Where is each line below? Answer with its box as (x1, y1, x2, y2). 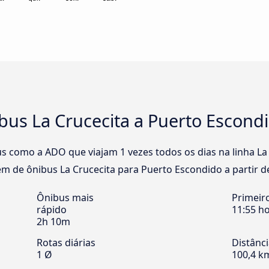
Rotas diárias (37, 236, 95, 250)
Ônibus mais (37, 191, 94, 205)
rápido (37, 203, 67, 217)
